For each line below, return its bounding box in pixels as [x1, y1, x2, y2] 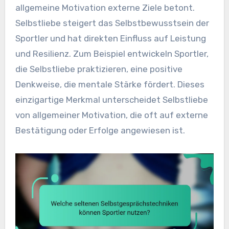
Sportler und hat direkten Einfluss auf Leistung [15, 33, 206, 43]
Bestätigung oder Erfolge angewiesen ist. [15, 125, 185, 135]
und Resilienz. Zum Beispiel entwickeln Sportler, [15, 48, 209, 59]
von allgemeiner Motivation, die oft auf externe [15, 109, 208, 120]
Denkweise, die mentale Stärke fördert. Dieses [15, 79, 204, 89]
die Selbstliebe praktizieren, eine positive [15, 63, 182, 74]
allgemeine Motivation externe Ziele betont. [15, 2, 195, 13]
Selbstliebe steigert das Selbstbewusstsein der [15, 17, 209, 28]
